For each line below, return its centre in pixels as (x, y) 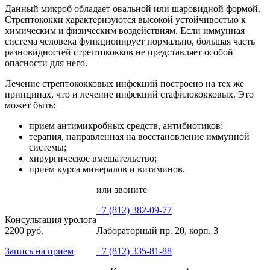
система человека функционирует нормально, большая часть (130, 41)
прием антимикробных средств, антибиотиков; (126, 125)
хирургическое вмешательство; (93, 158)
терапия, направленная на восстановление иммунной (139, 136)
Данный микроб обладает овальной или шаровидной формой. (133, 8)
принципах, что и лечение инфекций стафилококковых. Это (129, 94)
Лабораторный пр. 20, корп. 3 (157, 230)
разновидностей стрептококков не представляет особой (119, 52)
